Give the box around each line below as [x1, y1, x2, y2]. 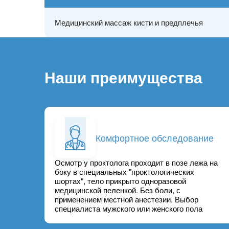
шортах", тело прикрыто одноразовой [55, 175, 186, 187]
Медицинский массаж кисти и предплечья [55, 17, 203, 28]
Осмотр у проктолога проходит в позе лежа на [55, 157, 218, 168]
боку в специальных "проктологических [55, 166, 194, 177]
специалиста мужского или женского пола [55, 203, 202, 214]
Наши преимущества [44, 66, 202, 88]
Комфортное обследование [96, 130, 214, 144]
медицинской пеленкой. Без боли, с [55, 185, 180, 196]
